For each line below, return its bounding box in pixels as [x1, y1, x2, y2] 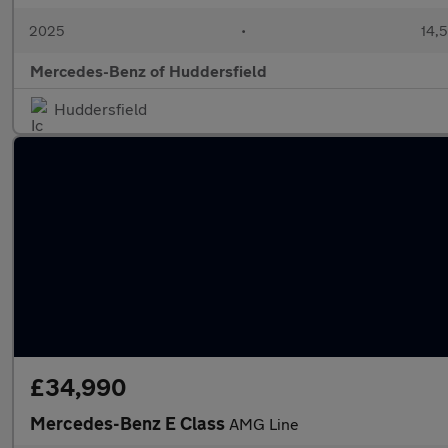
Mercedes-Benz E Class [30, 412, 229, 434]
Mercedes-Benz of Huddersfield [30, 61, 267, 80]
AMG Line [229, 414, 299, 433]
